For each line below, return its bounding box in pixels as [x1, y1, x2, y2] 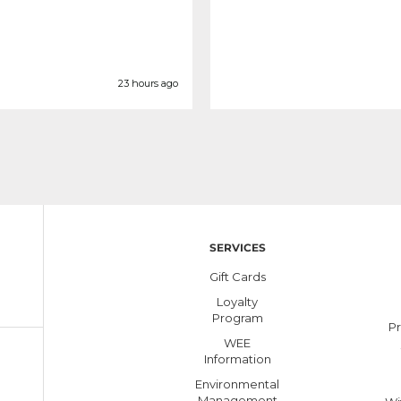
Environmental [195, 376, 280, 391]
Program [211, 310, 263, 325]
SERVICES [209, 240, 266, 254]
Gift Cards [209, 269, 266, 284]
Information [203, 351, 271, 366]
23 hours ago [117, 77, 178, 90]
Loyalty [217, 294, 259, 309]
